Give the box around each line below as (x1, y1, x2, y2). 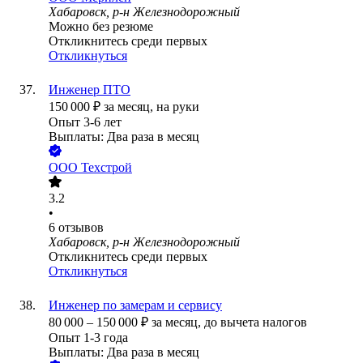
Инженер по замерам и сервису (49, 298, 222, 313)
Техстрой (81, 160, 132, 175)
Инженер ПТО (49, 83, 130, 97)
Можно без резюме (49, 19, 153, 34)
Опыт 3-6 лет (49, 115, 122, 130)
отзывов (58, 220, 104, 235)
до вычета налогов (204, 315, 307, 330)
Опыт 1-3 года (49, 331, 128, 345)
